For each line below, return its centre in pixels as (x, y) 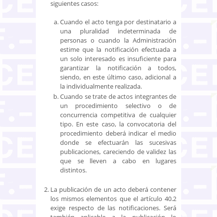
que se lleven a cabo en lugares (118, 161)
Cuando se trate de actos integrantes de (118, 96)
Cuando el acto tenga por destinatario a (118, 22)
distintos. (73, 170)
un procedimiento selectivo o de (118, 105)
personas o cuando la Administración (118, 40)
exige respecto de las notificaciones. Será (113, 208)
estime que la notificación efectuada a (118, 49)
